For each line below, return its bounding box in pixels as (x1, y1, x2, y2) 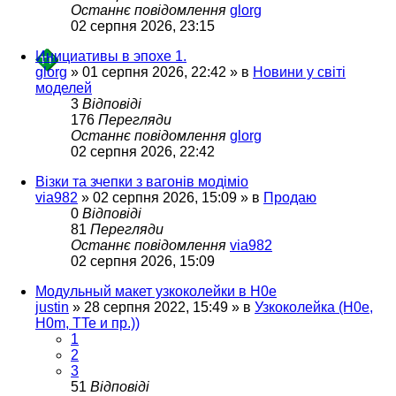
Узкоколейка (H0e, (255, 299, 373, 315)
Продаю (263, 189, 316, 205)
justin (35, 299, 69, 315)
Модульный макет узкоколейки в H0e (35, 283, 277, 299)
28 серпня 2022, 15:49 (84, 299, 228, 315)
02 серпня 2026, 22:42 (71, 143, 215, 159)
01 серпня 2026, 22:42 (82, 64, 226, 80)
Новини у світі (253, 64, 346, 80)
